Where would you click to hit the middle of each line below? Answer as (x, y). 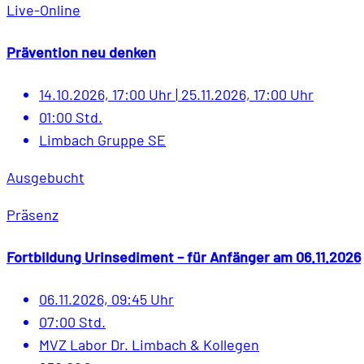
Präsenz (32, 215)
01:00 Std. (71, 117)
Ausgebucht (45, 178)
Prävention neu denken (81, 52)
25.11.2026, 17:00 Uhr (246, 95)
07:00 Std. (72, 322)
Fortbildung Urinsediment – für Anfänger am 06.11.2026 (184, 257)
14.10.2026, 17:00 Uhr (107, 95)
